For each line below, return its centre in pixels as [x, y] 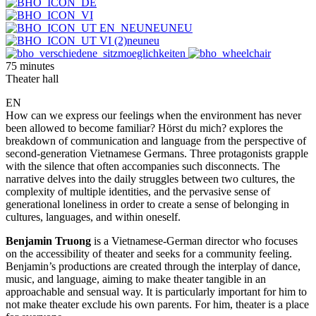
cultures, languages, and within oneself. [93, 217]
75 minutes [30, 66]
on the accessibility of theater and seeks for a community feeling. [149, 253]
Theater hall [32, 78]
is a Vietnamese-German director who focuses [194, 241]
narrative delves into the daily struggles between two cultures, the [150, 178]
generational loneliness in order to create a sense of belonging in [147, 204]
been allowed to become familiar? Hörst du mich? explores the [144, 128]
